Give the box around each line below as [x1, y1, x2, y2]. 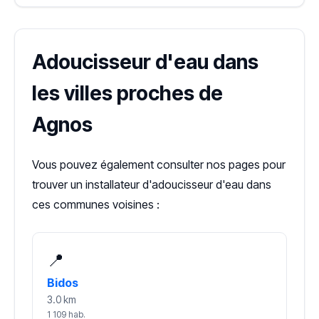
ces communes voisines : [32, 197, 159, 212]
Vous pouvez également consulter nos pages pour [32, 157, 286, 172]
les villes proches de [32, 81, 223, 106]
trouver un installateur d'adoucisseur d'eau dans [32, 177, 271, 192]
